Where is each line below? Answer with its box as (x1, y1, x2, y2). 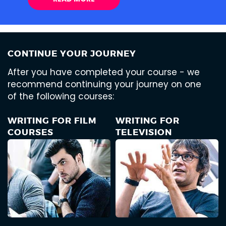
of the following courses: (8, 90, 114, 103)
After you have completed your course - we (8, 66, 200, 79)
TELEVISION (116, 127, 172, 138)
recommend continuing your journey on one (8, 78, 201, 91)
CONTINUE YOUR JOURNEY (8, 48, 136, 60)
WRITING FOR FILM (8, 115, 96, 127)
